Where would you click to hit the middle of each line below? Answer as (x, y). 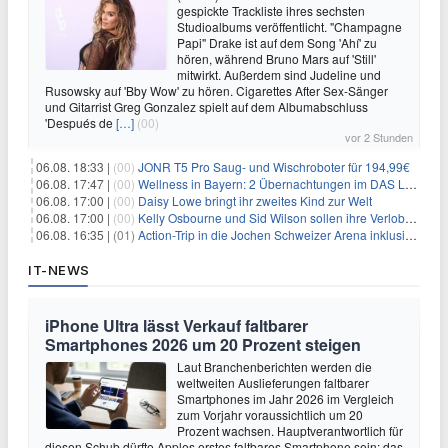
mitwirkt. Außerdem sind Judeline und (279, 74)
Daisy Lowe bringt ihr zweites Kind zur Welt (255, 200)
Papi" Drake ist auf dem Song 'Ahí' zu (277, 42)
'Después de (80, 122)
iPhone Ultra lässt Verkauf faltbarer (176, 325)
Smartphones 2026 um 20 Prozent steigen (203, 344)
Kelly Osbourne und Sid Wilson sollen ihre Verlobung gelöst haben (271, 217)
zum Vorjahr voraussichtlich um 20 (270, 414)
